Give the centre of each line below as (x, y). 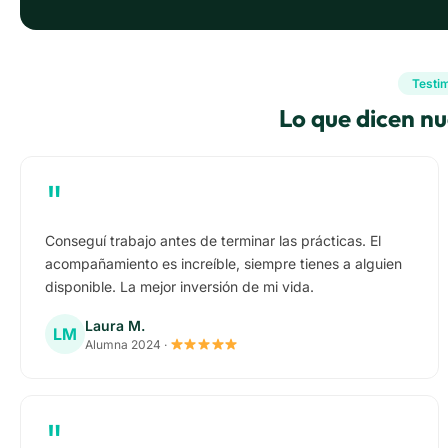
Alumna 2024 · (127, 344)
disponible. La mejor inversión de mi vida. (179, 287)
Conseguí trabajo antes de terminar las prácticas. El (213, 241)
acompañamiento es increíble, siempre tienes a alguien (223, 264)
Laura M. (115, 325)
